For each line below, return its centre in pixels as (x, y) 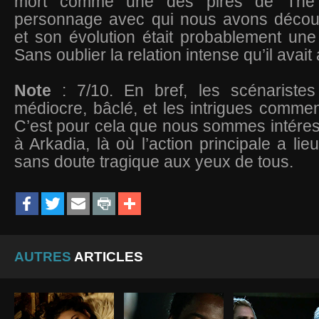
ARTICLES (107, 257)
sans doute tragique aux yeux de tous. (154, 162)
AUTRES (43, 257)
